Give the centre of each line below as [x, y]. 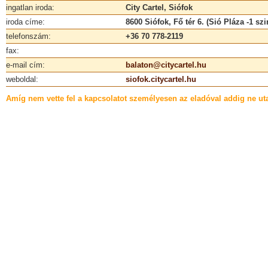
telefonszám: [28, 36]
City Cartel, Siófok [159, 7]
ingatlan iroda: [30, 7]
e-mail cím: [25, 65]
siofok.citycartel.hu [161, 79]
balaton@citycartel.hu [166, 65]
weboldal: [22, 79]
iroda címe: [25, 22]
